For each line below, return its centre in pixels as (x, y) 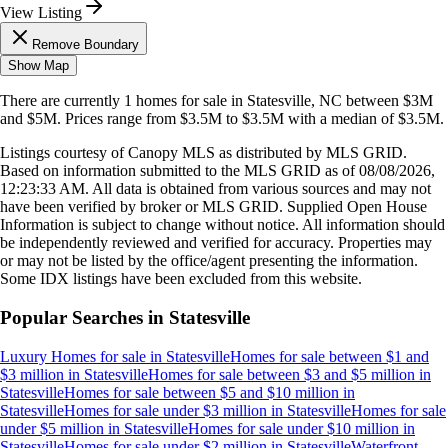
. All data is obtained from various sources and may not (258, 189)
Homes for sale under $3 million (165, 410)
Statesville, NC (294, 101)
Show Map (38, 66)
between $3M (387, 101)
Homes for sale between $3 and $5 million (281, 374)
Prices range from (122, 119)
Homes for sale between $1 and (329, 356)
